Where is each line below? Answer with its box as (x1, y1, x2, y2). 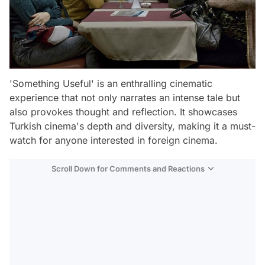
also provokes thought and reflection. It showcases (9, 106, 237, 118)
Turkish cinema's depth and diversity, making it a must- (9, 120, 256, 132)
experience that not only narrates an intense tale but (9, 92, 240, 104)
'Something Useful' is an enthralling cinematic (9, 77, 212, 89)
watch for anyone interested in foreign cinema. (9, 134, 218, 146)
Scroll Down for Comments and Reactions (51, 164, 205, 173)
